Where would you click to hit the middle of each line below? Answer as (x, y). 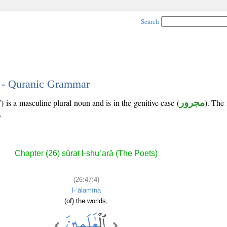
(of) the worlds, (86, 201)
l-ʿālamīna (86, 190)
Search (150, 21)
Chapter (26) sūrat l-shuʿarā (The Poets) (86, 154)
